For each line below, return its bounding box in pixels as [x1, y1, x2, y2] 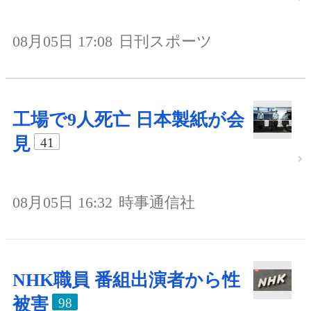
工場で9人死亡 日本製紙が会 [12, 109, 244, 130]
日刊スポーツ [119, 32, 212, 50]
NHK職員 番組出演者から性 [12, 269, 240, 290]
